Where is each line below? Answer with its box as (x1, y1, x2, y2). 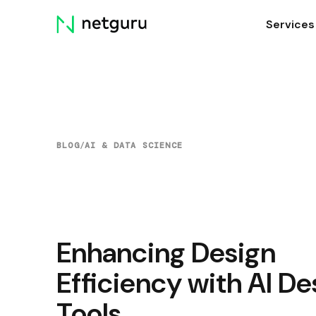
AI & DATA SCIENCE (84, 140, 183, 152)
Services (265, 17, 315, 32)
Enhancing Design (56, 234, 276, 271)
